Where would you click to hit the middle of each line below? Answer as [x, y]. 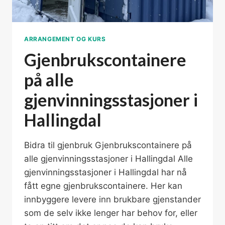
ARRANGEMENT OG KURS [65, 39]
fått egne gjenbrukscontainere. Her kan [103, 186]
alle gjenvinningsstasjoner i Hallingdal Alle [108, 159]
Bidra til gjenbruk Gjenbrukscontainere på [108, 145]
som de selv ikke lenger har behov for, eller [111, 213]
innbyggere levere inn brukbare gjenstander [113, 200]
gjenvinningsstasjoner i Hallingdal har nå [105, 173]
